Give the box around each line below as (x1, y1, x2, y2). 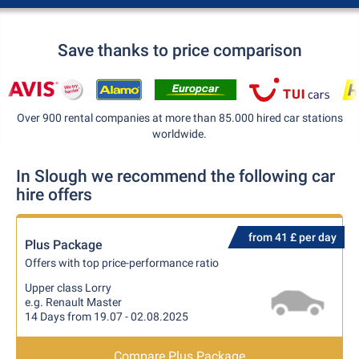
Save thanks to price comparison (57, 41, 302, 60)
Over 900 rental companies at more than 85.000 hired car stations (16, 111, 343, 124)
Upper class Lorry (25, 281, 111, 294)
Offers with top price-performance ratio (25, 256, 219, 269)
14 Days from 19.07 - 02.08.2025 (25, 310, 188, 323)
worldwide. (152, 127, 207, 140)
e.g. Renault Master (25, 296, 122, 309)
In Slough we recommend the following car (16, 167, 335, 186)
